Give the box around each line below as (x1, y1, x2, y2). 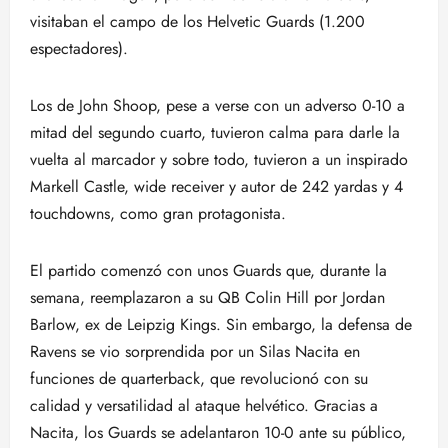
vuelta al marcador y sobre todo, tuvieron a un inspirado (30, 148, 408, 171)
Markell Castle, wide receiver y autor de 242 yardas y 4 (30, 175, 403, 198)
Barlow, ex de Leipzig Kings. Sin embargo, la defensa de (30, 313, 412, 336)
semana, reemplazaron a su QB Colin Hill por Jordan (30, 286, 385, 309)
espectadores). (30, 37, 133, 60)
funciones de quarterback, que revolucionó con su (30, 367, 368, 390)
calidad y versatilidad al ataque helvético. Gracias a (30, 394, 378, 417)
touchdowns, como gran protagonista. (30, 202, 286, 225)
